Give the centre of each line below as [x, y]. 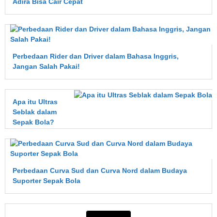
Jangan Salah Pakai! [46, 66]
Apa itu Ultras [35, 102]
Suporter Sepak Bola [46, 181]
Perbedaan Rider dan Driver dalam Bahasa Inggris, [96, 56]
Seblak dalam [35, 112]
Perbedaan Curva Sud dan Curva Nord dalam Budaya [100, 170]
